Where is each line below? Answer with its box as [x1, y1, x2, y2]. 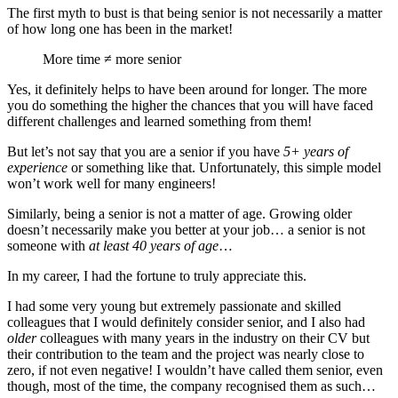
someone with [7, 238, 89, 254]
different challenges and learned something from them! [7, 114, 312, 130]
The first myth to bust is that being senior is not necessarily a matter [7, 5, 382, 21]
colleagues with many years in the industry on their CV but [36, 330, 370, 346]
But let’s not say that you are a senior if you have [7, 144, 283, 160]
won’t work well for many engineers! [7, 176, 216, 192]
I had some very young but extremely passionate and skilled [7, 298, 341, 314]
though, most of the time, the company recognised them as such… [7, 378, 376, 394]
